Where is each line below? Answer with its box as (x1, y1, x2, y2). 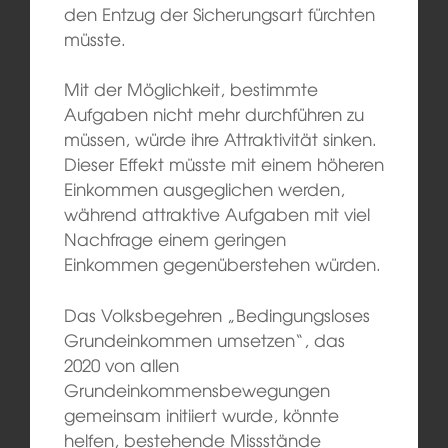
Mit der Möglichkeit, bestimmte (63, 76, 318, 102)
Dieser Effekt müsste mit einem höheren (63, 151, 384, 177)
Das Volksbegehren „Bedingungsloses (63, 301, 370, 327)
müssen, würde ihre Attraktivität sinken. (63, 126, 377, 152)
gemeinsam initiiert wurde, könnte (63, 401, 339, 427)
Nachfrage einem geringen (63, 226, 286, 252)
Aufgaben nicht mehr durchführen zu (63, 101, 364, 127)
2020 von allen (63, 351, 179, 377)
